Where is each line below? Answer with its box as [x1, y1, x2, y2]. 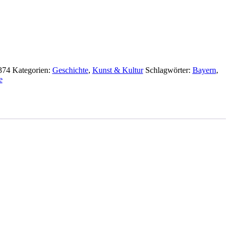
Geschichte [52, 65, 88, 74]
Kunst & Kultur [92, 65, 143, 74]
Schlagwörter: [145, 65, 193, 74]
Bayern [192, 65, 216, 74]
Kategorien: [12, 65, 52, 74]
